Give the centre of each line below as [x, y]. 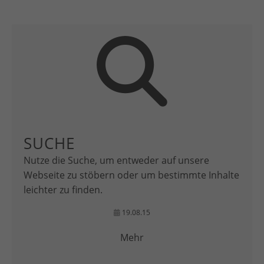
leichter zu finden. [63, 190]
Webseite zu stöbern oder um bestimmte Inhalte [131, 175]
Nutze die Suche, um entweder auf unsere [116, 160]
